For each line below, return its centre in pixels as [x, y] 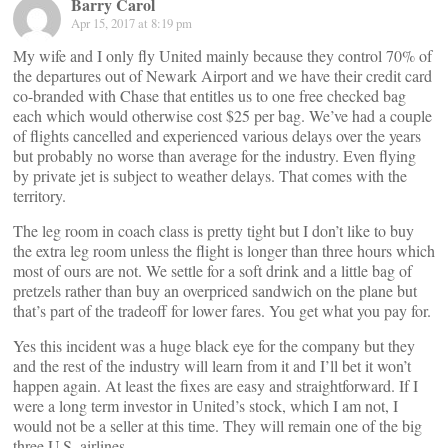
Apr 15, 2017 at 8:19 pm [131, 22]
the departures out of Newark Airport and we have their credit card [222, 75]
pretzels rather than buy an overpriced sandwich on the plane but [215, 290]
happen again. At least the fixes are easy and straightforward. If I [215, 385]
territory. [39, 195]
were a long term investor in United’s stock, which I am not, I [205, 405]
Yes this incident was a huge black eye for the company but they [214, 345]
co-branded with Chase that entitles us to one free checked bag [209, 95]
